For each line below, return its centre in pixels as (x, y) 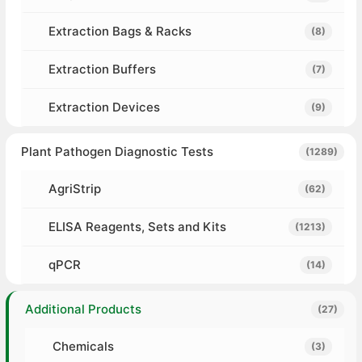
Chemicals (83, 347)
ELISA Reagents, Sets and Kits (137, 227)
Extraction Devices (104, 107)
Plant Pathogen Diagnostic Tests (117, 152)
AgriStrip (74, 189)
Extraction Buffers (102, 69)
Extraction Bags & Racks (120, 32)
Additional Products (83, 309)
